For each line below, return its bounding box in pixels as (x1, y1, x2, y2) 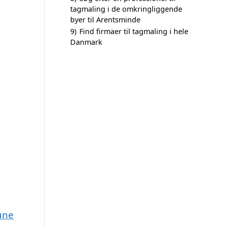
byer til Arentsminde (70, 15, 140, 24)
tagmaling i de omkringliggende (70, 4, 182, 14)
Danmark (70, 37, 102, 47)
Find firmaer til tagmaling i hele (79, 26, 188, 36)
